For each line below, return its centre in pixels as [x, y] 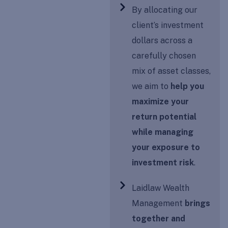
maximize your [161, 102]
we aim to [151, 86]
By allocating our [165, 10]
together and [159, 219]
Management [159, 203]
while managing [163, 132]
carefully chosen [164, 56]
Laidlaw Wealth [161, 188]
